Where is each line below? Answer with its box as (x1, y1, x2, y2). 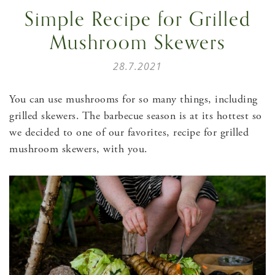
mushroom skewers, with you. (9, 141, 148, 156)
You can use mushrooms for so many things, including (9, 91, 258, 106)
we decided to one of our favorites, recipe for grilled (9, 125, 249, 139)
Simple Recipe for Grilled (24, 3, 251, 36)
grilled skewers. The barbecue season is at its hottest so (9, 108, 262, 123)
